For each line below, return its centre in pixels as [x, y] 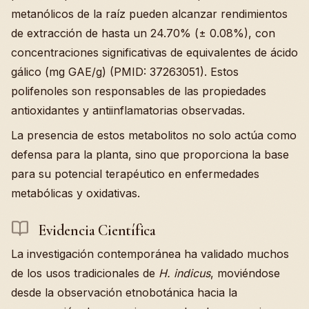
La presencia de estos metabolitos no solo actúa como [154, 135]
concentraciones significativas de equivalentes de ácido [154, 52]
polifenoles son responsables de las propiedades [139, 91]
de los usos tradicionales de [85, 273]
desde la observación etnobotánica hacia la [124, 293]
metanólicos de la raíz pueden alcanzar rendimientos [149, 13]
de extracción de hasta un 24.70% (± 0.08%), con [143, 33]
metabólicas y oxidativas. [76, 193]
